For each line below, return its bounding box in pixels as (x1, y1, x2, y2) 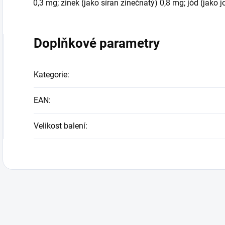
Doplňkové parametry (34, 36, 160, 51)
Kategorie (34, 70, 67, 79)
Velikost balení (34, 121, 85, 131)
